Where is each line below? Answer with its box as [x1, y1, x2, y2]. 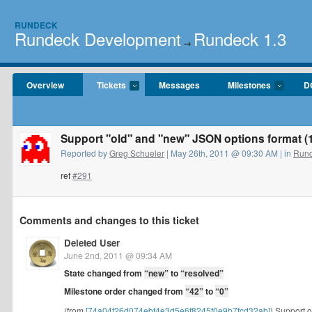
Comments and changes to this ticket [19, 213, 199, 227]
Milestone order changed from [64, 285, 185, 297]
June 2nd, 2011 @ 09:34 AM [64, 249, 172, 261]
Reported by [61, 147, 109, 159]
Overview [26, 79, 64, 91]
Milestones [228, 79, 271, 91]
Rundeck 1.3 [194, 26, 286, 51]
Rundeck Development [15, 26, 181, 51]
